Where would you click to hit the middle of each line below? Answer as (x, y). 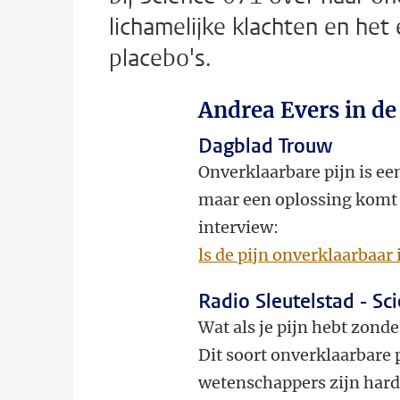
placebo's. (160, 58)
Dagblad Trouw (266, 146)
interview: (242, 227)
